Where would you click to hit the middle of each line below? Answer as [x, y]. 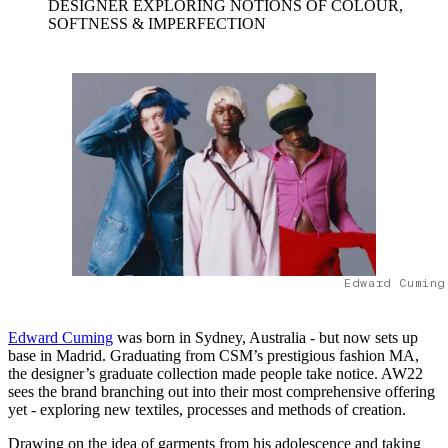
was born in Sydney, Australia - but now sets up [265, 338]
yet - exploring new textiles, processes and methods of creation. [209, 410]
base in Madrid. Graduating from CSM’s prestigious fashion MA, [213, 356]
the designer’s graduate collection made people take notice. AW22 [215, 374]
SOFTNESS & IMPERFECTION [157, 24]
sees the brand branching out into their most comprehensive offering [221, 392]
